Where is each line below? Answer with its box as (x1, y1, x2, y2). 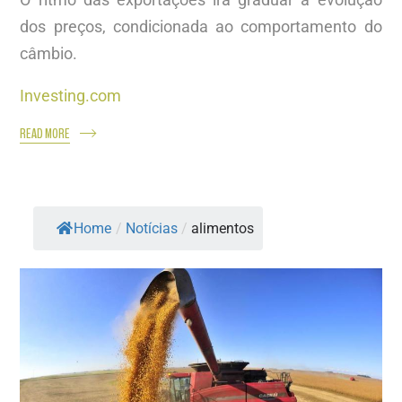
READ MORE (20, 123, 71, 144)
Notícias (126, 219, 179, 237)
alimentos (191, 219, 255, 237)
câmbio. (20, 43, 78, 63)
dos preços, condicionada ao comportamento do (20, 16, 382, 36)
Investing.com (20, 85, 122, 105)
